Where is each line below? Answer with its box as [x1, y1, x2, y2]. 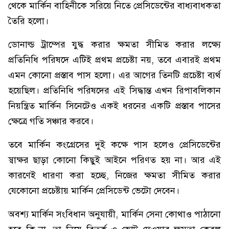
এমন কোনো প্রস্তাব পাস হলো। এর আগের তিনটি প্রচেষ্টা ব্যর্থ [8, 70, 221, 81]
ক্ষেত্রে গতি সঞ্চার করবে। [8, 116, 94, 127]
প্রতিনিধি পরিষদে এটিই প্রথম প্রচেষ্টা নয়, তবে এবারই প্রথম [8, 54, 221, 65]
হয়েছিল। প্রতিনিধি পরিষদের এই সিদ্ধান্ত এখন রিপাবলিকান [8, 85, 221, 96]
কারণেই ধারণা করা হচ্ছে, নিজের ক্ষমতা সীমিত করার [8, 170, 221, 181]
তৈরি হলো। [8, 15, 49, 27]
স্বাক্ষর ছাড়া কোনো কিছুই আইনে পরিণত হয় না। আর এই [8, 154, 221, 166]
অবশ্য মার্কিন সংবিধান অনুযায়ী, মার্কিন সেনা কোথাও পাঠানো [8, 209, 221, 220]
